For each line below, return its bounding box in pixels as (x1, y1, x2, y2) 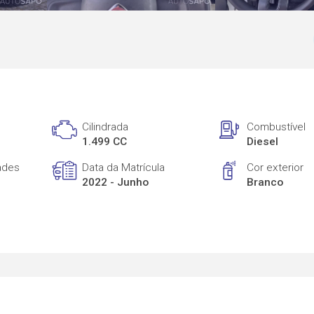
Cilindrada (82, 121, 129, 134)
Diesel (247, 135, 279, 149)
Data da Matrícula (82, 161, 165, 174)
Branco (247, 175, 284, 189)
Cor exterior (247, 161, 304, 174)
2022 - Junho (82, 175, 149, 189)
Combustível (247, 121, 306, 134)
